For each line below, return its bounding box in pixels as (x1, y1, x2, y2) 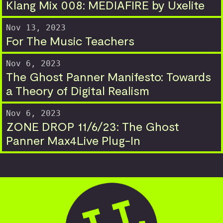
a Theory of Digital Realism (6, 83, 149, 98)
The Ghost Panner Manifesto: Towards (6, 69, 211, 84)
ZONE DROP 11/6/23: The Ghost (6, 118, 179, 133)
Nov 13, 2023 (6, 22, 66, 32)
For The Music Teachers (6, 33, 134, 48)
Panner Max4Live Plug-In (6, 132, 140, 147)
